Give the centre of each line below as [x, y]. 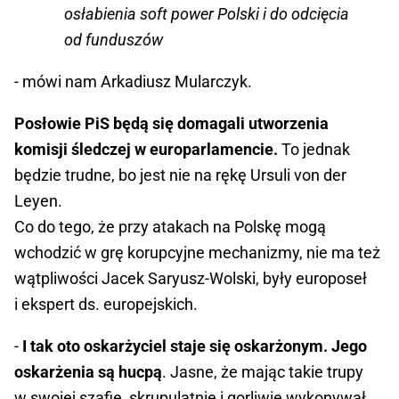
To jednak [314, 150]
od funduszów [114, 40]
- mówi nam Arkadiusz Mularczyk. [133, 82]
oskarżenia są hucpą [88, 372]
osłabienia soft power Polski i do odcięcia [207, 14]
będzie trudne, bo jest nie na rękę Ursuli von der [180, 175]
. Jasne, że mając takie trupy [263, 372]
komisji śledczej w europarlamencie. [146, 150]
